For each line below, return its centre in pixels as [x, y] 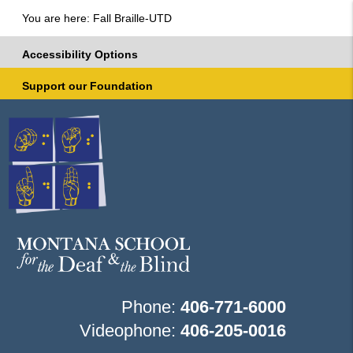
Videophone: [130, 330]
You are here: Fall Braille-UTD [97, 18]
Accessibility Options [80, 54]
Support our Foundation [87, 86]
